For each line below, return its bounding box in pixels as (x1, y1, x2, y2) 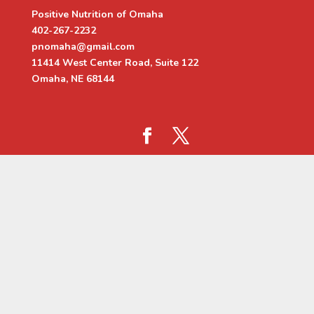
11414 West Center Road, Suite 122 (31, 56, 198, 69)
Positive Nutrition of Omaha (31, 8, 163, 21)
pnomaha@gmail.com (31, 40, 135, 53)
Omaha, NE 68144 (31, 72, 114, 86)
